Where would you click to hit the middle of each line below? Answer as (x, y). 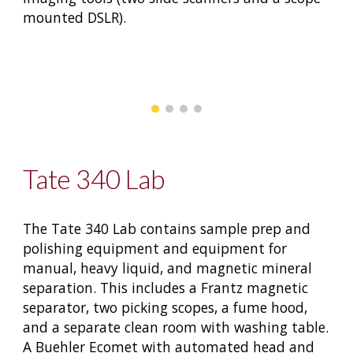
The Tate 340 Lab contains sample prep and (167, 229)
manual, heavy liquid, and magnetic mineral (168, 268)
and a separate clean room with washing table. (176, 327)
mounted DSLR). (75, 17)
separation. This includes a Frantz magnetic (166, 288)
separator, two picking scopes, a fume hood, (165, 307)
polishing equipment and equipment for (155, 248)
